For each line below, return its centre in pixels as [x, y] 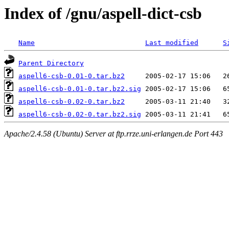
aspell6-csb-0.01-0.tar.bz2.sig [80, 89]
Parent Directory [51, 63]
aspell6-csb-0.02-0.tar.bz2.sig [80, 114]
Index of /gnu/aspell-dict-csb [103, 13]
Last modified [172, 43]
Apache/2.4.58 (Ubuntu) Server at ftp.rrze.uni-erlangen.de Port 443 [113, 133]
